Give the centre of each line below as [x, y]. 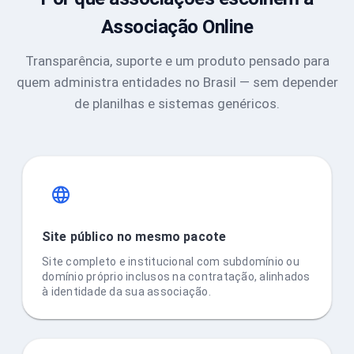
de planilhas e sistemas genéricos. [177, 104]
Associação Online [177, 27]
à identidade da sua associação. [126, 292]
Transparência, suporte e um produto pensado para [177, 61]
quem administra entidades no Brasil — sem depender [177, 83]
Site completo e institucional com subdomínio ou [171, 262]
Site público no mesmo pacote [134, 237]
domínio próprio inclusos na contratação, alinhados [176, 277]
